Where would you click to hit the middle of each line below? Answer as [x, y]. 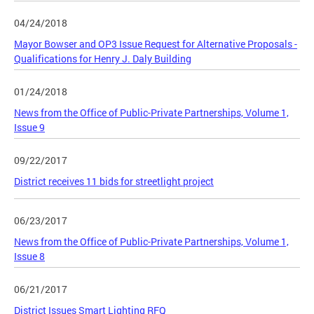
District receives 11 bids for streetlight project [114, 181]
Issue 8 [29, 256]
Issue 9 [29, 127]
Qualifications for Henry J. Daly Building [103, 58]
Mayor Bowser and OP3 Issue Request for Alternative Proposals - [156, 43]
